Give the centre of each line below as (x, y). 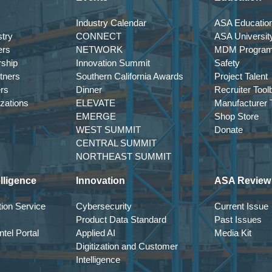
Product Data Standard (121, 219)
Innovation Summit (113, 63)
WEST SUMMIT (108, 130)
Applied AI (96, 233)
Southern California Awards (130, 76)
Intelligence (98, 260)
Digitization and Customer (127, 246)
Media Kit (233, 233)
